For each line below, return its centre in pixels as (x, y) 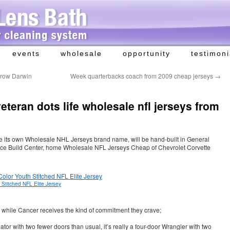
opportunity (147, 53)
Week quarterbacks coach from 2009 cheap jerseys (142, 76)
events (26, 53)
